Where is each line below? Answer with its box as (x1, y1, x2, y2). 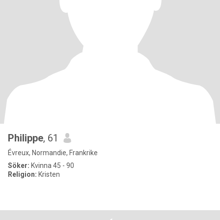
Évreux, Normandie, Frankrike (8, 149, 98, 157)
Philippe (8, 132, 43, 144)
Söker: (8, 162, 29, 169)
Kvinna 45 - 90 (29, 162, 74, 169)
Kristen (37, 170, 60, 178)
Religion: (8, 170, 37, 178)
